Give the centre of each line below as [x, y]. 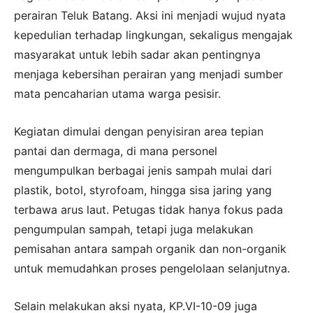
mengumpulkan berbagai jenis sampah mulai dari [143, 171]
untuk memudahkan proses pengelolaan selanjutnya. [152, 269]
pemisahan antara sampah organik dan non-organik [150, 249]
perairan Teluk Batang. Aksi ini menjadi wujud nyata [150, 16]
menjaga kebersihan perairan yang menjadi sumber [148, 74]
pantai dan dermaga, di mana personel [116, 151]
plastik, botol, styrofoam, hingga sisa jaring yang [143, 190]
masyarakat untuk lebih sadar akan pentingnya [137, 55]
